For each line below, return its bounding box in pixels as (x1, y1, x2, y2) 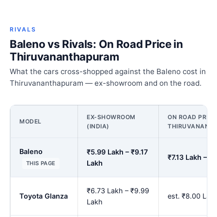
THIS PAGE (26, 160, 56, 167)
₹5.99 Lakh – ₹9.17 (87, 148, 148, 156)
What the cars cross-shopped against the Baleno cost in (10, 67, 206, 77)
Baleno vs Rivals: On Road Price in (10, 37, 183, 51)
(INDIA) (87, 123, 109, 130)
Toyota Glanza (19, 192, 68, 201)
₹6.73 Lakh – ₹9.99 (87, 186, 149, 195)
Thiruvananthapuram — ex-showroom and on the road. (10, 78, 201, 88)
